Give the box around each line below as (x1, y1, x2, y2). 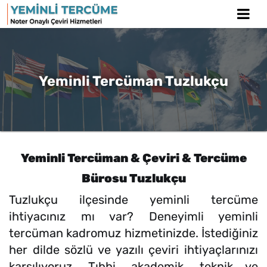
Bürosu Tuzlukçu (81, 170, 186, 185)
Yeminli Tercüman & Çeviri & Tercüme (20, 150, 247, 165)
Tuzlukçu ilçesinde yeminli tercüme (9, 192, 258, 207)
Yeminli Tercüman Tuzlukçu (39, 72, 228, 89)
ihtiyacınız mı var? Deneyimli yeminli (9, 209, 258, 223)
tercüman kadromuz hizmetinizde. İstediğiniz (9, 225, 258, 240)
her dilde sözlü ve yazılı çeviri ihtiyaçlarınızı (9, 242, 258, 257)
